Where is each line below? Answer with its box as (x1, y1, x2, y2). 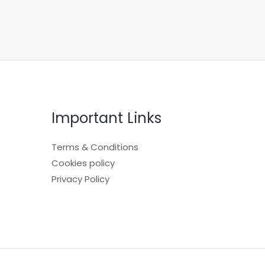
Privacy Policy (51, 173, 110, 186)
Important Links (51, 108, 162, 129)
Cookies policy (51, 157, 115, 170)
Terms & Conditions (51, 141, 139, 154)
